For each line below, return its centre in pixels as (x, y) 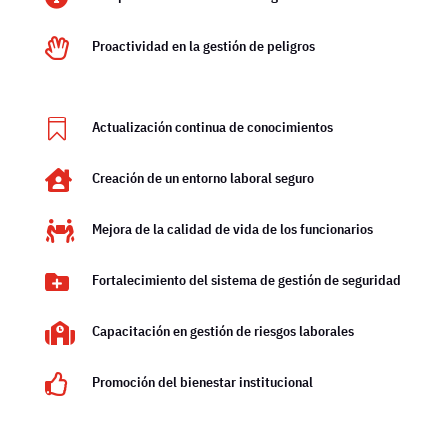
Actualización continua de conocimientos (212, 126)
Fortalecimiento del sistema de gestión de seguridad (246, 279)
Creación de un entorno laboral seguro (202, 177)
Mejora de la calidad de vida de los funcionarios (232, 228)
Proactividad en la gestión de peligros (203, 45)
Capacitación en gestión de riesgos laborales (222, 330)
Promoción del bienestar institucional (202, 381)
